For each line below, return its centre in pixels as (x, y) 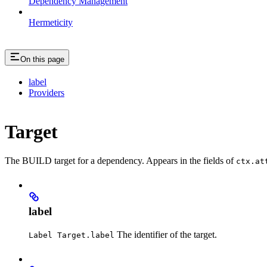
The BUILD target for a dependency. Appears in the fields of (120, 161)
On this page (42, 59)
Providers (46, 93)
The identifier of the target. (166, 235)
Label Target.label (72, 235)
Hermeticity (51, 22)
